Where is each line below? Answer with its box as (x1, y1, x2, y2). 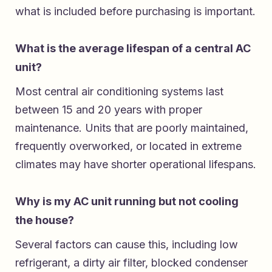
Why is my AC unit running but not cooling (15, 194, 239, 208)
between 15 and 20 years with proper (15, 103, 202, 116)
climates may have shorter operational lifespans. (15, 157, 256, 171)
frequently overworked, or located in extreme (15, 139, 242, 152)
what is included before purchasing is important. (15, 4, 256, 18)
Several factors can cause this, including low (15, 237, 238, 251)
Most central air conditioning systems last (15, 84, 223, 98)
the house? (15, 213, 74, 226)
